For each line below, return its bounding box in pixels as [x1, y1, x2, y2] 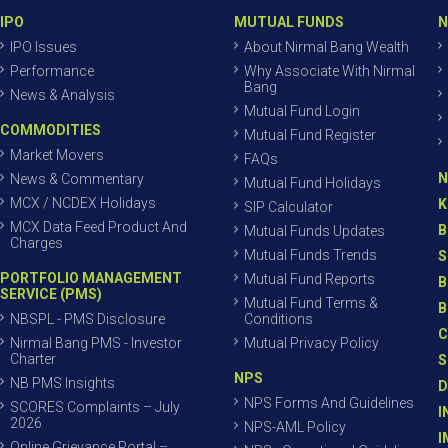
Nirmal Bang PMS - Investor [10, 335, 182, 351]
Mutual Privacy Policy [244, 335, 379, 351]
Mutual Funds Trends [244, 247, 377, 263]
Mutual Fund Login [244, 103, 360, 119]
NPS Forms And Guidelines [244, 395, 414, 411]
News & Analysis [10, 87, 115, 103]
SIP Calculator [244, 199, 333, 215]
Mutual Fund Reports [244, 271, 375, 287]
